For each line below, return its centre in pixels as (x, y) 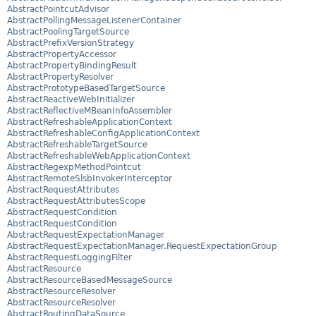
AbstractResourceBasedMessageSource (90, 280)
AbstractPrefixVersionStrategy (71, 43)
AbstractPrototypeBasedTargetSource (86, 89)
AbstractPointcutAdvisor (58, 10)
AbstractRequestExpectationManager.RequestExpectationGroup (142, 247)
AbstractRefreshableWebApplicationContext (99, 156)
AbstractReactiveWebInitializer (71, 100)
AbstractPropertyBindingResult (72, 66)
